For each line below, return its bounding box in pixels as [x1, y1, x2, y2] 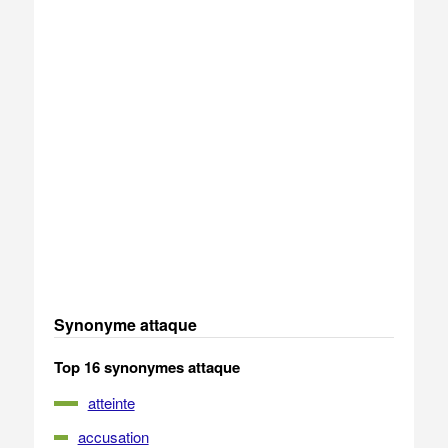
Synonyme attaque [53, 313, 197, 336]
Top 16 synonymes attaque [53, 356, 240, 378]
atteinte [87, 392, 135, 413]
